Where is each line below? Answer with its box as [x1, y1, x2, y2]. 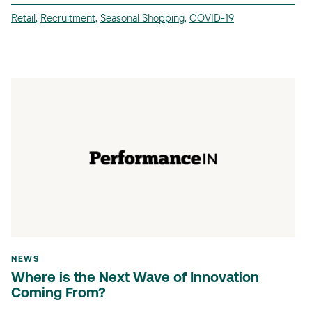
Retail [11, 10, 36, 24]
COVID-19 [189, 10, 234, 24]
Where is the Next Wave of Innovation [11, 272, 259, 286]
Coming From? [11, 287, 106, 302]
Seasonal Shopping [100, 10, 185, 24]
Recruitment [40, 10, 95, 24]
